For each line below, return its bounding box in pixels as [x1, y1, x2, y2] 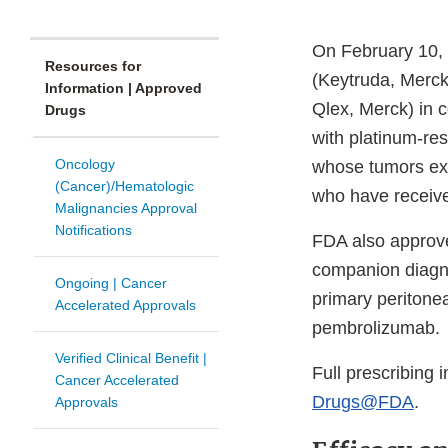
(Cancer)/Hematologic [55, 178, 194, 195]
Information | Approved [45, 80, 202, 97]
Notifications [55, 222, 132, 239]
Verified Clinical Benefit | [55, 350, 207, 367]
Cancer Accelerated [55, 372, 179, 389]
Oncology [55, 156, 115, 173]
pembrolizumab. [312, 318, 440, 339]
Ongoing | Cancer [55, 275, 167, 292]
